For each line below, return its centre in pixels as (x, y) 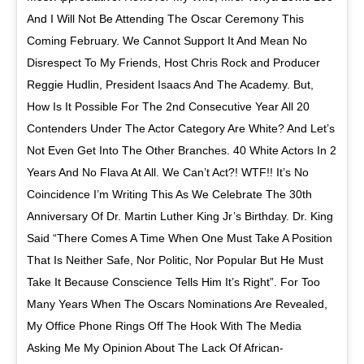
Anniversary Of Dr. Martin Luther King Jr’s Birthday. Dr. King (180, 216)
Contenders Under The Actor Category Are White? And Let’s (181, 128)
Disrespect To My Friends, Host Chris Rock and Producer (173, 62)
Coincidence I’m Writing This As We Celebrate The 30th (169, 194)
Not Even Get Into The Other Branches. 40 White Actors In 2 (182, 150)
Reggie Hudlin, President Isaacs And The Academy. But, (170, 84)
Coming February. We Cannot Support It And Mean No (167, 40)
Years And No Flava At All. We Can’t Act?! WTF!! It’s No (168, 172)
